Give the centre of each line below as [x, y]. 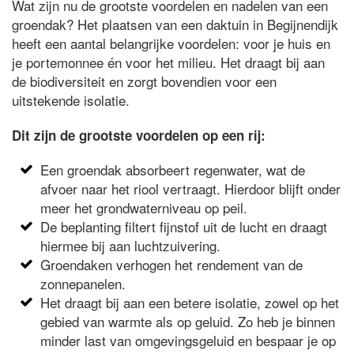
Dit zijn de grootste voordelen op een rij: [139, 135]
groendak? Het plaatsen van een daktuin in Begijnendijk [175, 24]
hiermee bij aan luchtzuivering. [131, 245]
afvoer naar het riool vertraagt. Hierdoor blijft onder [191, 188]
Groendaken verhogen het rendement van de [172, 264]
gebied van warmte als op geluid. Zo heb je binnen [188, 321]
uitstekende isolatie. [71, 100]
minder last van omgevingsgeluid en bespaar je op [188, 340]
